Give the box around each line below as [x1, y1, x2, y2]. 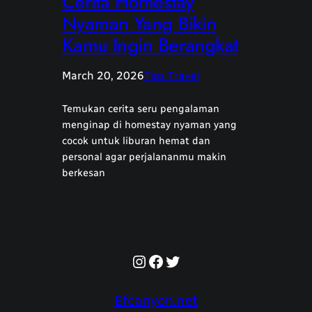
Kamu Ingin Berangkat [61, 31, 238, 59]
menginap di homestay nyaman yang [61, 118, 237, 132]
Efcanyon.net [114, 292, 198, 309]
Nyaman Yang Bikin [61, 10, 217, 38]
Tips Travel [143, 69, 199, 83]
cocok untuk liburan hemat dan [61, 134, 210, 148]
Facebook [147, 250, 221, 271]
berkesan [61, 166, 105, 180]
